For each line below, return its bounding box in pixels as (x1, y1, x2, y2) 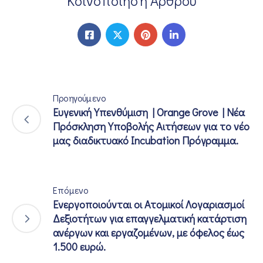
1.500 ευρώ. (53, 240, 106, 254)
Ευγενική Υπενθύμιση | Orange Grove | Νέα (53, 105, 245, 119)
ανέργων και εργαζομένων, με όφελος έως (53, 225, 244, 240)
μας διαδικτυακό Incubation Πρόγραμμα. (53, 133, 238, 147)
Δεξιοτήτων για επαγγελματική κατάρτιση (53, 211, 247, 225)
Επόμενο (53, 184, 89, 196)
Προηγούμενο (53, 92, 106, 104)
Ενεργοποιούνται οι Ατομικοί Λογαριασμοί (53, 197, 244, 211)
